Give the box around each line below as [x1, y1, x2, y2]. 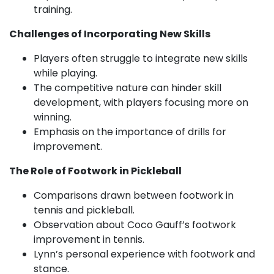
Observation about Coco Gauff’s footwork [34, 218, 236, 232]
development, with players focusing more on [34, 95, 248, 109]
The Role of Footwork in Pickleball [9, 164, 182, 178]
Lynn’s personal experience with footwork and [34, 247, 255, 261]
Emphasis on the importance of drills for [34, 125, 226, 139]
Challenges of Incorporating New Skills [9, 27, 210, 41]
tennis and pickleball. [34, 203, 135, 217]
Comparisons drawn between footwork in [34, 188, 234, 202]
